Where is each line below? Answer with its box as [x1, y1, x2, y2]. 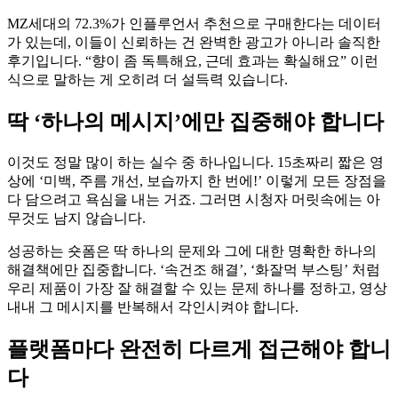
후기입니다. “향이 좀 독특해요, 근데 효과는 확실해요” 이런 [7, 53, 378, 69]
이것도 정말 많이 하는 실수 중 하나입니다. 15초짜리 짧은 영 [7, 154, 384, 170]
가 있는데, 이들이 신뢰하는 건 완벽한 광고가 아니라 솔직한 [7, 35, 380, 51]
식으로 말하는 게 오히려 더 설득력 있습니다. [7, 72, 288, 88]
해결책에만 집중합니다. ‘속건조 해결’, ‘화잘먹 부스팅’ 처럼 [7, 261, 380, 277]
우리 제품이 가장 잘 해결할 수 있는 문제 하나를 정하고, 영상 [7, 280, 387, 296]
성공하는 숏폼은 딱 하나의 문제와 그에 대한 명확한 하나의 [7, 243, 377, 259]
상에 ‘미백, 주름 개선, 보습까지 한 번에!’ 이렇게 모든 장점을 [7, 172, 386, 188]
